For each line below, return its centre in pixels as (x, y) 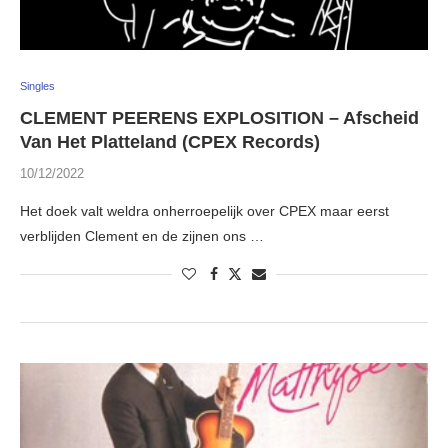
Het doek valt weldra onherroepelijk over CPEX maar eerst (204, 211)
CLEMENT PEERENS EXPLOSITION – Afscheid (219, 118)
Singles (37, 86)
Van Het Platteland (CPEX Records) (170, 142)
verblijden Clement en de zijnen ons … (142, 236)
